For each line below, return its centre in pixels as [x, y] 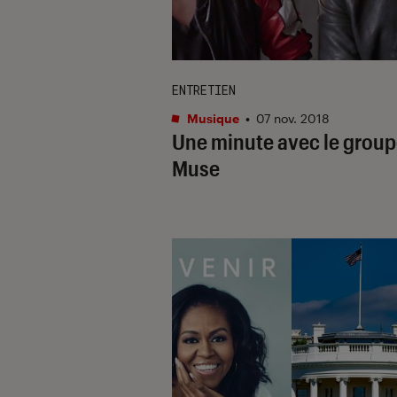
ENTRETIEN [204, 90]
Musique [212, 118]
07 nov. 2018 [293, 118]
